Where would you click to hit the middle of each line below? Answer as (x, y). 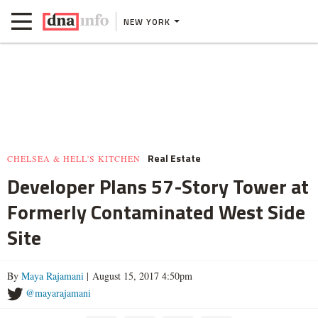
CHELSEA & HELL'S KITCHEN (74, 158)
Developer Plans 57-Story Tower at (158, 186)
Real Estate (174, 158)
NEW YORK (147, 21)
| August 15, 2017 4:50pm (138, 276)
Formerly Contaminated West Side (156, 212)
